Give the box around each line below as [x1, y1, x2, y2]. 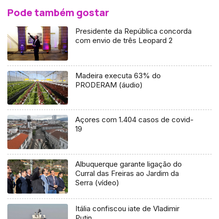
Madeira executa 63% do [75, 70, 161, 80]
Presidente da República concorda [75, 26, 192, 36]
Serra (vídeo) [75, 178, 120, 188]
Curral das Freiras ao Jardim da [75, 169, 179, 178]
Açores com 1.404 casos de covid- [75, 115, 194, 125]
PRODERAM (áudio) [75, 80, 143, 89]
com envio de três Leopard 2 [75, 35, 173, 45]
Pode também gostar [7, 5, 109, 19]
